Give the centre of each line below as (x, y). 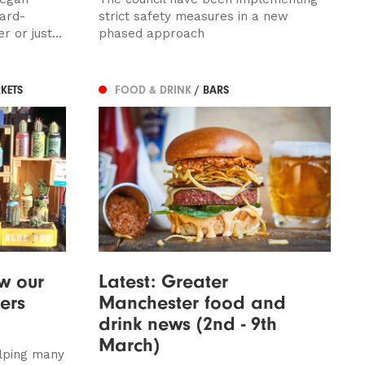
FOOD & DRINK (154, 90)
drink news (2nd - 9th (187, 323)
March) (129, 344)
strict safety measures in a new (193, 16)
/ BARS (211, 90)
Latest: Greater (163, 281)
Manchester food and (192, 302)
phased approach (151, 33)
